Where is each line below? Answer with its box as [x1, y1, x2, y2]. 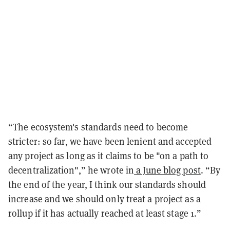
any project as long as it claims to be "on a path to [8, 149, 209, 162]
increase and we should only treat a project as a [8, 193, 201, 205]
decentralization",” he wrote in [8, 164, 135, 176]
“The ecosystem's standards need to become [8, 121, 188, 133]
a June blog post [134, 164, 201, 176]
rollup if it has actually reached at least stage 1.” [8, 207, 202, 219]
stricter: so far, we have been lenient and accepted [8, 135, 212, 147]
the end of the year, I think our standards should [8, 178, 206, 190]
